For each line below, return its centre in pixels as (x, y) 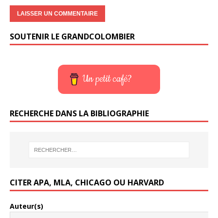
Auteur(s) (27, 206)
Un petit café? (108, 79)
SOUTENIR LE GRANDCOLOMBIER (72, 36)
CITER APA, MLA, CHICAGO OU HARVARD (87, 183)
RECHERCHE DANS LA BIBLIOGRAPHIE (79, 113)
